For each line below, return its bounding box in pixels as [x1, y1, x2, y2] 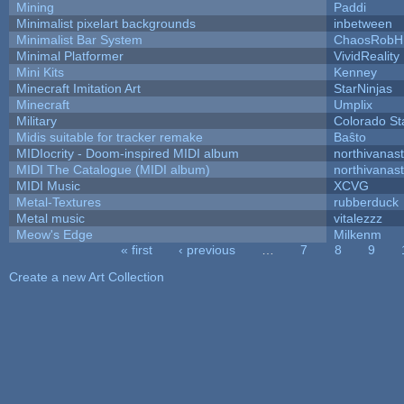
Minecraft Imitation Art [15, 80, 141, 96]
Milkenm [333, 226, 381, 242]
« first [120, 242, 152, 257]
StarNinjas [333, 80, 392, 96]
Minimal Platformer [15, 48, 124, 63]
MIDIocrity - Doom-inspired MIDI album [15, 145, 239, 161]
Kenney [333, 64, 377, 79]
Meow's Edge [15, 226, 93, 242]
